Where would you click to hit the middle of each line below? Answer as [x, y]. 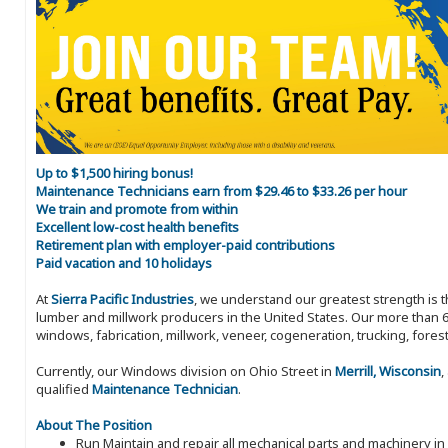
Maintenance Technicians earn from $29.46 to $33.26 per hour [221, 191]
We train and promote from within [137, 209]
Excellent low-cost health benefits [137, 227]
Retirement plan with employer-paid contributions [185, 245]
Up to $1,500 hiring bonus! [114, 173]
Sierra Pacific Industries [122, 299]
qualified [64, 389]
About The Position [94, 425]
